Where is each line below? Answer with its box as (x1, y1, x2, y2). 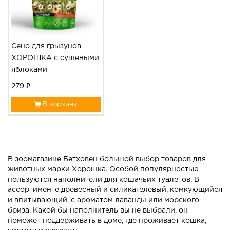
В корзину (43, 101, 78, 107)
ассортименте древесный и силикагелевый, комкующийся (8, 187, 222, 194)
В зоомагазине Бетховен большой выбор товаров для (8, 156, 206, 163)
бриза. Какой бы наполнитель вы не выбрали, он (8, 207, 188, 214)
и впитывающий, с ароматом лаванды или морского (8, 197, 199, 204)
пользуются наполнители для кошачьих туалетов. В (8, 177, 199, 183)
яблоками (11, 67, 47, 73)
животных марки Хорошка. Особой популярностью (8, 166, 199, 173)
